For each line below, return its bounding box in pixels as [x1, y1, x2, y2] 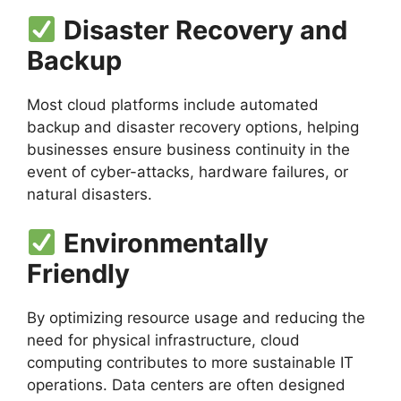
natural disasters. [27, 184, 152, 203]
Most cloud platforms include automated [27, 95, 319, 114]
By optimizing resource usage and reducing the [27, 309, 365, 328]
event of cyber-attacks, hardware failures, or [27, 162, 348, 181]
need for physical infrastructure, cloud [27, 331, 300, 350]
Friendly [27, 258, 130, 290]
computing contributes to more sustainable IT [27, 354, 354, 372]
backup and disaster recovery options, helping [27, 117, 359, 136]
